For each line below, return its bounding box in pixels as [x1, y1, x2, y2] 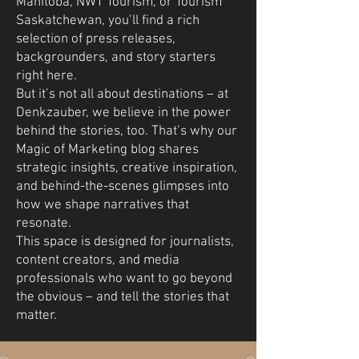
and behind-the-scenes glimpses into [16, 179, 229, 195]
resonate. [16, 216, 71, 232]
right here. [16, 68, 77, 84]
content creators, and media [16, 252, 179, 268]
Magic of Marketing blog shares [16, 142, 199, 158]
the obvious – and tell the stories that [16, 289, 229, 305]
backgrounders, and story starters [16, 50, 216, 66]
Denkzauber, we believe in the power [16, 105, 231, 121]
